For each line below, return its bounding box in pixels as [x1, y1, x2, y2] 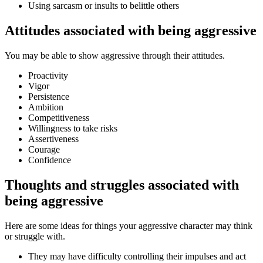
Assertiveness [28, 134, 79, 144]
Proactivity [28, 70, 68, 81]
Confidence [28, 155, 71, 166]
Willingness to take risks [28, 123, 117, 134]
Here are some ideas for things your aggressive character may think [5, 220, 252, 231]
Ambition [28, 102, 63, 113]
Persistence [28, 92, 69, 102]
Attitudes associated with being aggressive [5, 23, 257, 39]
